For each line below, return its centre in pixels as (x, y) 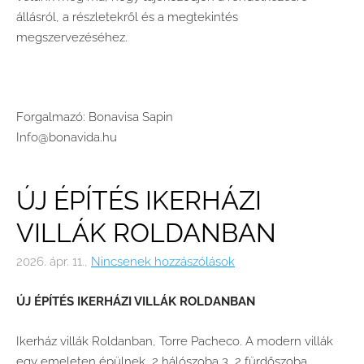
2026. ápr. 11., (52, 261)
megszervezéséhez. (72, 37)
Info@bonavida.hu (67, 137)
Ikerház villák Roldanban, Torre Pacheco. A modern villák (175, 341)
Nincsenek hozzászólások (163, 261)
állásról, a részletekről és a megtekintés (127, 17)
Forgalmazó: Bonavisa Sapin (95, 117)
